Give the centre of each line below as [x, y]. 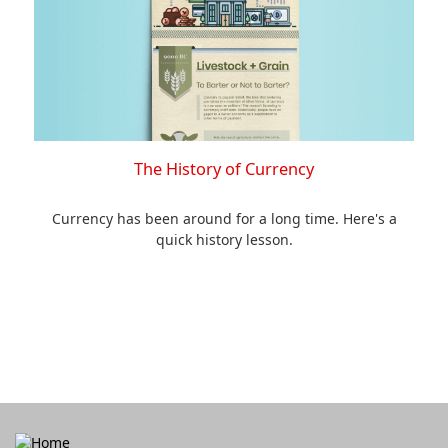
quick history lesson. [224, 239]
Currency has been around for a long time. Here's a [224, 218]
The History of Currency [224, 168]
